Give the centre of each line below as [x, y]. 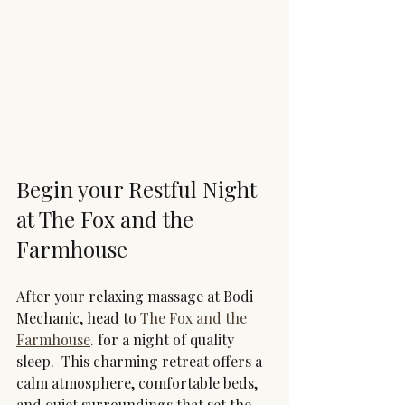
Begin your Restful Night [139, 188]
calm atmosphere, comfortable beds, [139, 382]
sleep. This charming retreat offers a [141, 361]
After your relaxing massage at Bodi [137, 296]
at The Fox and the [108, 218]
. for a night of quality [164, 339]
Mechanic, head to [78, 317]
